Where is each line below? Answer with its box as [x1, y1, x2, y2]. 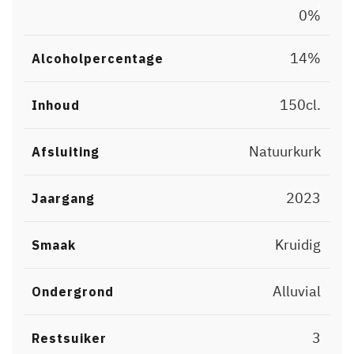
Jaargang [32, 190, 95, 206]
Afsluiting [32, 143, 100, 160]
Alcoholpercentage [32, 50, 164, 66]
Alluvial [273, 281, 321, 300]
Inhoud [32, 96, 80, 113]
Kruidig [275, 235, 321, 254]
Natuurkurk [249, 141, 321, 160]
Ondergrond [32, 283, 114, 299]
